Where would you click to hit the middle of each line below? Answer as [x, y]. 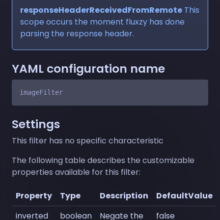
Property [34, 195]
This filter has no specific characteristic [88, 140]
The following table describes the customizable [103, 160]
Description [124, 195]
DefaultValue [184, 195]
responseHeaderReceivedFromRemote [101, 10]
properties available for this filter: [76, 172]
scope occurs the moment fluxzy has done [102, 22]
